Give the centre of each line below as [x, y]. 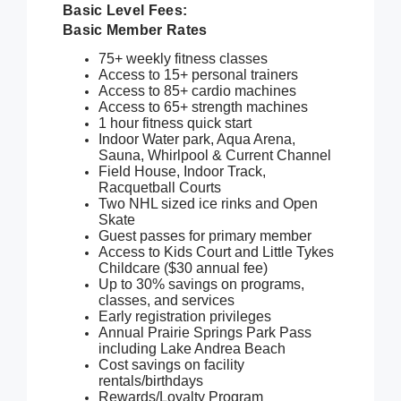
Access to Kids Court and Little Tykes [216, 252]
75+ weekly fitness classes [183, 59]
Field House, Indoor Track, [182, 172]
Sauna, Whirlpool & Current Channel [215, 156]
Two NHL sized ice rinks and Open [208, 204]
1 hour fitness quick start [175, 124]
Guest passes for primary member [207, 236]
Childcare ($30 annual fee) [183, 269]
